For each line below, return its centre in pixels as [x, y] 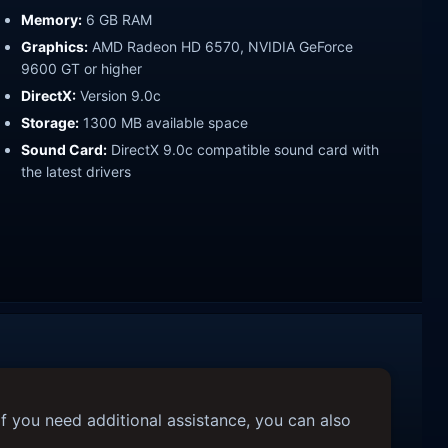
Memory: [51, 20]
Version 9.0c [118, 95]
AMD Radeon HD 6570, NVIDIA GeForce [220, 47]
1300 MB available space [163, 122]
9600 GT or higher [81, 69]
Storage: [50, 122]
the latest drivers [76, 171]
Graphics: [54, 47]
